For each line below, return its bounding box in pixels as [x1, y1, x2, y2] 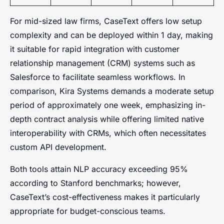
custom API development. [10, 141, 106, 152]
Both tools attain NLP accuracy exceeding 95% [10, 163, 188, 174]
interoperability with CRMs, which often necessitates [10, 127, 206, 138]
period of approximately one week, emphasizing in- [10, 99, 205, 110]
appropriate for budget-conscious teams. [10, 205, 165, 216]
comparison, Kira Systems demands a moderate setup [10, 85, 214, 96]
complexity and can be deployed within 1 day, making [10, 29, 213, 40]
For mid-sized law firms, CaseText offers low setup [10, 15, 202, 26]
